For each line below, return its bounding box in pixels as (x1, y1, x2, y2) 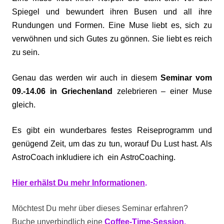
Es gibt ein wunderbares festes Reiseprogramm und (12, 126, 212, 134)
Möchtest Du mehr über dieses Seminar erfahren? (12, 204, 188, 212)
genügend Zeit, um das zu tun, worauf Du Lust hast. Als (12, 139, 212, 148)
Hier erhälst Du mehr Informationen (12, 178, 145, 187)
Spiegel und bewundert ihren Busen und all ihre (12, 7, 212, 16)
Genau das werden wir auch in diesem (12, 73, 160, 82)
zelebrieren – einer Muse (112, 87, 212, 95)
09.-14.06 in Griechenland (12, 87, 112, 95)
